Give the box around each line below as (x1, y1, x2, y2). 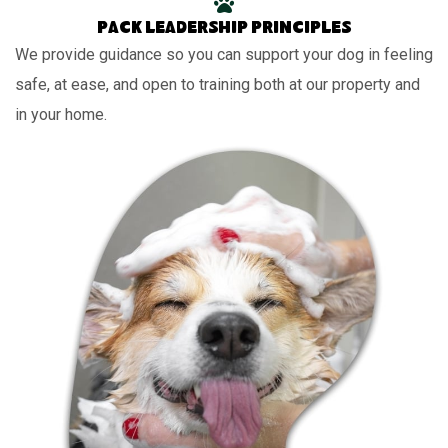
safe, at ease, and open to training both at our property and (15, 75, 420, 95)
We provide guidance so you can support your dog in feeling (15, 45, 433, 65)
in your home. (15, 105, 107, 125)
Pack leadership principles (97, 21, 351, 39)
